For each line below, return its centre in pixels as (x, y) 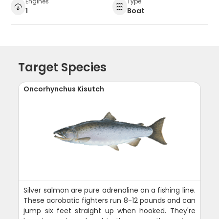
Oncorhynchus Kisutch (64, 89)
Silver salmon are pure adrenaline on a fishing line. (109, 190)
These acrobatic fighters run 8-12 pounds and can (109, 201)
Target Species (63, 67)
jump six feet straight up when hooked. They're (109, 211)
